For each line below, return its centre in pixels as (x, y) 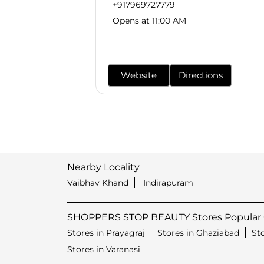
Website (139, 75)
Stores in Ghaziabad (198, 233)
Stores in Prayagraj (106, 233)
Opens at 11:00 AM (149, 21)
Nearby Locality (103, 167)
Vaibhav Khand (98, 183)
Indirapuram (168, 183)
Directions (201, 75)
